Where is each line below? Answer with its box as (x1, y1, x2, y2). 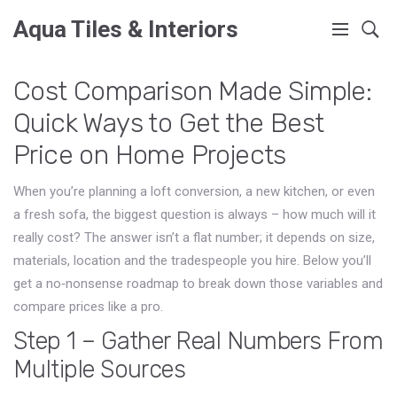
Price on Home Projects (13, 139, 286, 171)
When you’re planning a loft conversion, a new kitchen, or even (13, 183, 375, 199)
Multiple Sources (13, 355, 186, 384)
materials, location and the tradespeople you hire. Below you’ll (13, 253, 371, 269)
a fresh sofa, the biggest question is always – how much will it (13, 206, 376, 222)
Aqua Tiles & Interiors (13, 15, 238, 43)
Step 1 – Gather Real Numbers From (13, 327, 384, 355)
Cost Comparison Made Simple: (13, 75, 372, 107)
